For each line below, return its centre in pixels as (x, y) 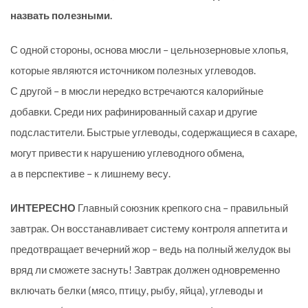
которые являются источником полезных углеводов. (133, 70)
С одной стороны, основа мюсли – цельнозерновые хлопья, (149, 50)
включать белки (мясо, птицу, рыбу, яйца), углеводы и (136, 290)
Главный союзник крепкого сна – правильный (183, 208)
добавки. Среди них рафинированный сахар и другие (134, 112)
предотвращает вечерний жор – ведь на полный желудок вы (151, 249)
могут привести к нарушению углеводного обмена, (127, 153)
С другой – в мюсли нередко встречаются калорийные (137, 91)
